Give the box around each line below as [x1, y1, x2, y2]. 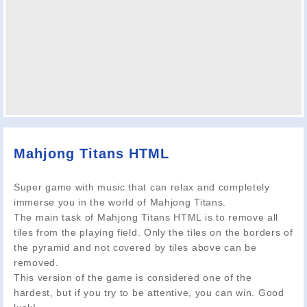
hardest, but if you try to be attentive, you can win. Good [14, 286, 284, 298]
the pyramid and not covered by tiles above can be [14, 241, 257, 253]
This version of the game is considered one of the [14, 271, 252, 283]
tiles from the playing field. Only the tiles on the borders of [14, 226, 293, 238]
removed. [14, 256, 59, 268]
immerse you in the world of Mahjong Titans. [14, 196, 227, 208]
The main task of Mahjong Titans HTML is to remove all [14, 211, 279, 223]
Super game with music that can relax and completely [14, 181, 270, 193]
